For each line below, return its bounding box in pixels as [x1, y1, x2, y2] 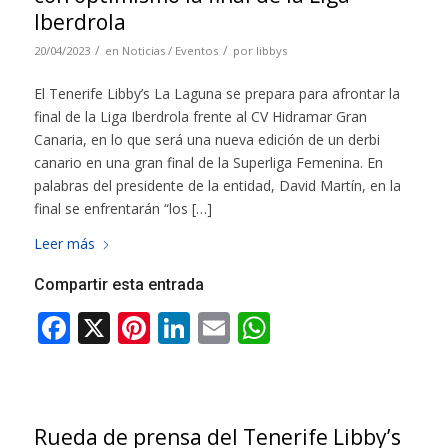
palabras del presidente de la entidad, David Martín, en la [33, 176, 401, 196]
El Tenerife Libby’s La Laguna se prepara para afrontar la [33, 84, 400, 104]
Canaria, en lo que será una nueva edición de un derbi [33, 130, 380, 150]
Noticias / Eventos [121, 43, 218, 59]
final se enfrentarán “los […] [33, 199, 212, 219]
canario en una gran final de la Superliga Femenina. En [33, 153, 383, 173]
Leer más [33, 234, 95, 254]
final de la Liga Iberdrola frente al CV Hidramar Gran [33, 107, 367, 127]
